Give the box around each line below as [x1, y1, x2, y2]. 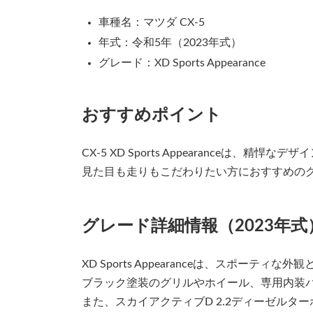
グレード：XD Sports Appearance [99, 57, 265, 69]
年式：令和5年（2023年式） [99, 37, 242, 49]
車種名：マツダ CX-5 [99, 17, 205, 29]
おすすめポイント [82, 107, 221, 124]
